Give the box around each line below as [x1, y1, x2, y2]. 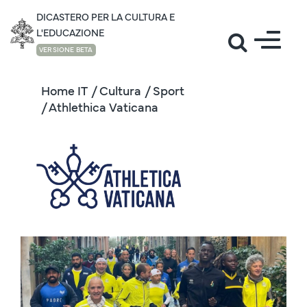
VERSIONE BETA [39, 45, 93, 54]
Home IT [41, 82, 88, 99]
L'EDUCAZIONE [36, 25, 105, 39]
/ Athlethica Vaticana [41, 98, 158, 115]
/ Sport [145, 82, 184, 99]
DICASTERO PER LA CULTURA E [36, 10, 175, 23]
